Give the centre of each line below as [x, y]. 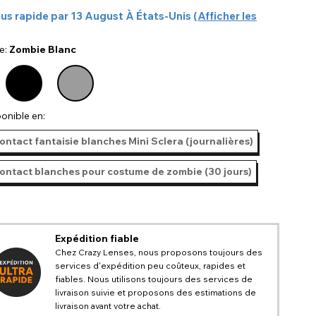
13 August [98, 16]
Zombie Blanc [43, 49]
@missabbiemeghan [125, 74]
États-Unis [164, 16]
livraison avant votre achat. [108, 305]
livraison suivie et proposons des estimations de [156, 292]
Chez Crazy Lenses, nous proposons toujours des [159, 252]
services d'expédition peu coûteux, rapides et [151, 265]
